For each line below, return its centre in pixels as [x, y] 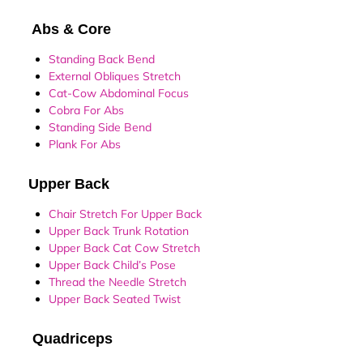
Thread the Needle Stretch [117, 282]
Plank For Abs [85, 145]
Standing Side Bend [100, 128]
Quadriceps [64, 339]
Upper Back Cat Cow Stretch [124, 248]
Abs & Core [64, 30]
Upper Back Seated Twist [115, 299]
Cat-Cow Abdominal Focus [119, 94]
